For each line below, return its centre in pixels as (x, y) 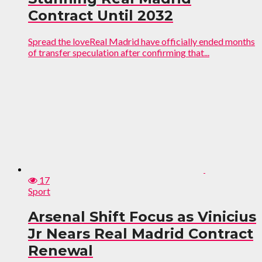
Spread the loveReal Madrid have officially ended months (142, 42)
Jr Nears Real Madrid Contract (141, 234)
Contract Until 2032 (101, 16)
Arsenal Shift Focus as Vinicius (142, 217)
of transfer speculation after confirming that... (119, 53)
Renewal (61, 251)
